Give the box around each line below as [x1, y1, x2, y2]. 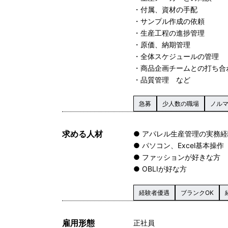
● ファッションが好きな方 [133, 152, 220, 161]
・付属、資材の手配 [133, 5, 197, 14]
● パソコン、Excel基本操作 [133, 140, 224, 150]
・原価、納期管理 [133, 40, 190, 49]
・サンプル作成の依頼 [133, 16, 205, 25]
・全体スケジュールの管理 [133, 51, 219, 61]
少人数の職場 [162, 99, 199, 107]
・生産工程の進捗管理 [133, 28, 212, 37]
